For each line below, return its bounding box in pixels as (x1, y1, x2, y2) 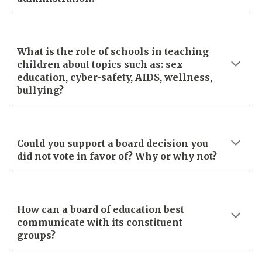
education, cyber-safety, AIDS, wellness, (17, 71, 213, 83)
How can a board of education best (17, 204, 185, 215)
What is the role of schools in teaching (17, 46, 209, 57)
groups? (17, 229, 56, 241)
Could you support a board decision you (17, 137, 209, 149)
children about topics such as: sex (17, 58, 184, 70)
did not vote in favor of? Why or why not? (17, 150, 220, 162)
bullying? (17, 84, 64, 96)
